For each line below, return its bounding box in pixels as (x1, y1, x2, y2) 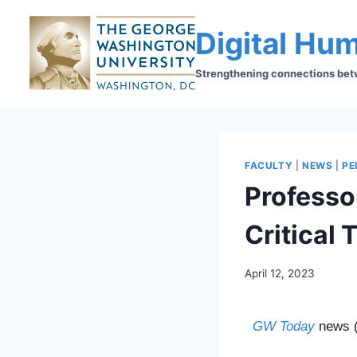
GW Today (253, 318, 315, 334)
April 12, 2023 (245, 266, 315, 280)
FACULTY (245, 159, 293, 172)
